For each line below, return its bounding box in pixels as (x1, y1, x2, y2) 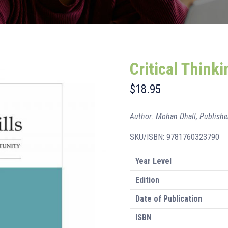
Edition (135, 175, 159, 185)
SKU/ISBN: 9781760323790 (129, 132, 219, 142)
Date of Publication (135, 194, 202, 204)
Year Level (135, 156, 172, 166)
